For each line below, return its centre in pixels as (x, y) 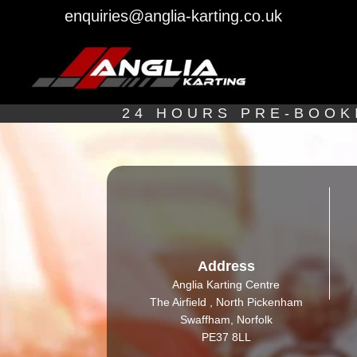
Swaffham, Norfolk (226, 319)
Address (226, 266)
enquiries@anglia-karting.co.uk (173, 16)
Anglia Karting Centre (226, 284)
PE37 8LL (226, 337)
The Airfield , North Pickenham (226, 302)
